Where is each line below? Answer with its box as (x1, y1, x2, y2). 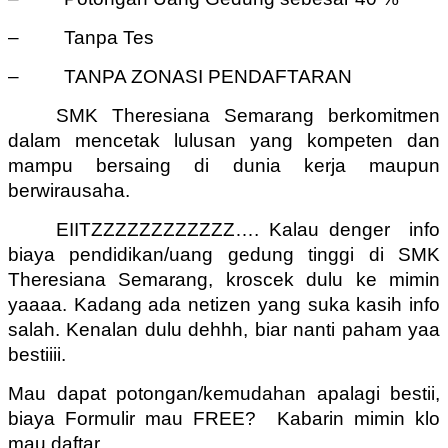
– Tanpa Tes (8, 27, 154, 48)
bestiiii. (8, 344, 66, 365)
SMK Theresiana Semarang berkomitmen (56, 105, 440, 126)
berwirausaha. (8, 180, 130, 201)
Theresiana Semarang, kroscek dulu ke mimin (8, 269, 440, 290)
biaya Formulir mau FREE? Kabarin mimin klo (8, 408, 440, 429)
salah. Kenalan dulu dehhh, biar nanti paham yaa (8, 319, 440, 340)
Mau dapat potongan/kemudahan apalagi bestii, (8, 383, 440, 404)
